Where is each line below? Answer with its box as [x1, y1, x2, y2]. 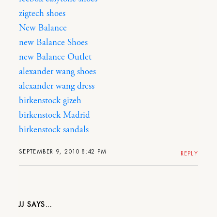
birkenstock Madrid [19, 109, 90, 121]
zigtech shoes [19, 7, 65, 19]
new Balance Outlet [19, 51, 92, 63]
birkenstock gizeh [19, 94, 81, 107]
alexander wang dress [19, 80, 94, 92]
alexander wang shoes [19, 65, 96, 77]
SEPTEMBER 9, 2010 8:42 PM [19, 147, 107, 155]
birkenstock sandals [19, 124, 89, 136]
